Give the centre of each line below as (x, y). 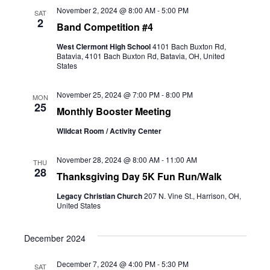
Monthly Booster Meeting (114, 111)
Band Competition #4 (105, 27)
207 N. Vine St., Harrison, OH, (192, 196)
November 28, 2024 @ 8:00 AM (108, 159)
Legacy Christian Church (100, 196)
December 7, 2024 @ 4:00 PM (106, 264)
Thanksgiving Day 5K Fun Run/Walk (139, 176)
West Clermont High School (104, 46)
